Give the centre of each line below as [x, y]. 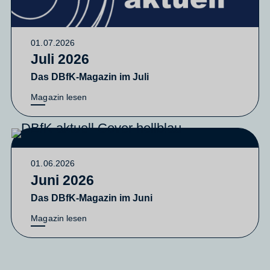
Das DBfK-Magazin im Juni [92, 197]
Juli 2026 [60, 59]
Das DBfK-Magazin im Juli [90, 77]
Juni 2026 [63, 180]
